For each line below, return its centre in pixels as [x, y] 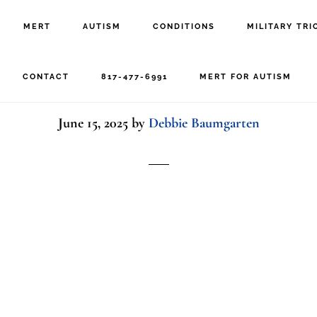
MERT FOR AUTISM [245, 77]
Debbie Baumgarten [204, 123]
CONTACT [46, 77]
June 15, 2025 [93, 123]
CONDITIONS [184, 27]
